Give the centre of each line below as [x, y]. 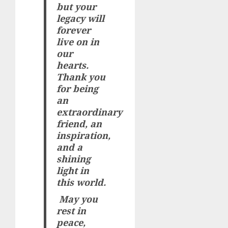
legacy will [81, 18]
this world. [81, 182]
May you [77, 199]
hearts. [73, 65]
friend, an [79, 123]
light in [73, 170]
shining [74, 159]
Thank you [81, 77]
